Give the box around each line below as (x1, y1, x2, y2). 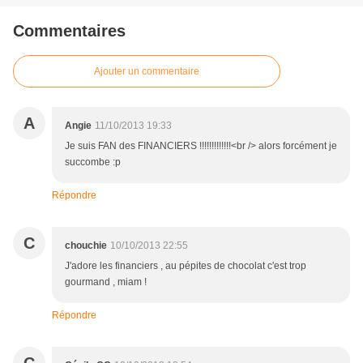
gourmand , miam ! (65, 276, 147, 288)
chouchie (65, 240, 107, 252)
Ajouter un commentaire (94, 66, 199, 78)
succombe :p (65, 156, 121, 169)
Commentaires (13, 22, 126, 41)
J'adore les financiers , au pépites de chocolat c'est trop (65, 260, 306, 272)
